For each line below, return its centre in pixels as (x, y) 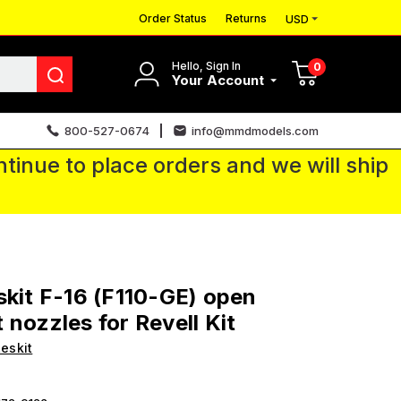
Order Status (173, 18)
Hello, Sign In (206, 65)
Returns (246, 18)
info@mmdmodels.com (255, 130)
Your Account (220, 80)
